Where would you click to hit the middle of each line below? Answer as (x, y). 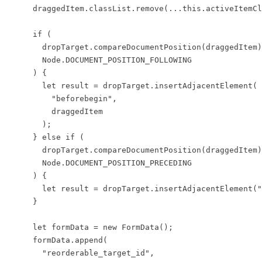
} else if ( (44, 137)
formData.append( (56, 240)
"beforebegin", (61, 98)
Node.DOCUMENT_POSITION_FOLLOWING (98, 60)
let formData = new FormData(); (89, 227)
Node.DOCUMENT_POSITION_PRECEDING (98, 163)
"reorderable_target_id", (80, 253)
